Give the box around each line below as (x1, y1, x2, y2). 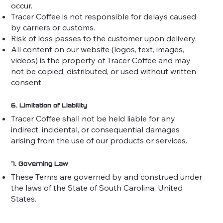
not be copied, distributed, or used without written (11, 66, 197, 76)
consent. (11, 77, 43, 87)
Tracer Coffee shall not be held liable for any (11, 113, 176, 124)
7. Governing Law (11, 160, 69, 168)
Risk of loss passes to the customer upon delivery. (11, 33, 197, 43)
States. (11, 194, 37, 204)
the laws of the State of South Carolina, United (11, 183, 183, 193)
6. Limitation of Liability (11, 102, 88, 110)
